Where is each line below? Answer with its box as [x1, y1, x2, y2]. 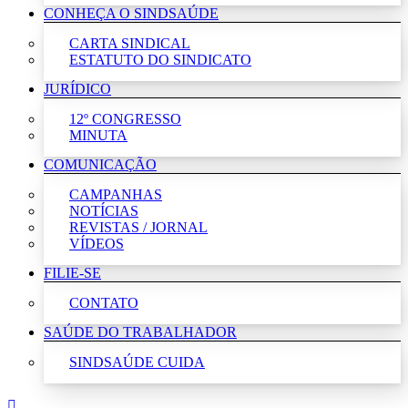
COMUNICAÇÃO [44, 156, 157, 172]
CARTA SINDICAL [69, 35, 190, 51]
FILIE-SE [44, 264, 101, 280]
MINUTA [69, 127, 127, 143]
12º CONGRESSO [69, 110, 181, 127]
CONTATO [69, 294, 138, 311]
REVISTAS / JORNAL [69, 219, 208, 235]
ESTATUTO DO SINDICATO [69, 51, 251, 67]
